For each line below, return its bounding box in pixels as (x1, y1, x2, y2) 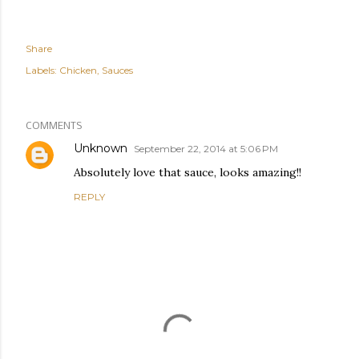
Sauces (102, 63, 133, 76)
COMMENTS (26, 120, 82, 131)
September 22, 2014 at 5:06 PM (134, 142, 278, 155)
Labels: (26, 63, 57, 76)
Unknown (74, 140, 127, 155)
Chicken (59, 63, 97, 76)
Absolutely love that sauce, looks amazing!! (74, 164, 301, 179)
